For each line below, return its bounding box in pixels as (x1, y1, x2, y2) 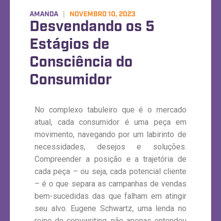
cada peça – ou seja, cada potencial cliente (35, 167, 186, 176)
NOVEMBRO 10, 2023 (65, 10, 135, 19)
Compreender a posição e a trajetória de (35, 154, 186, 164)
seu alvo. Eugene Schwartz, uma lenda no (35, 204, 186, 213)
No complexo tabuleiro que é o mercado (35, 105, 186, 114)
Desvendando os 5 (30, 17, 154, 37)
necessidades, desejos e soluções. (35, 142, 186, 151)
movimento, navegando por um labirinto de (35, 130, 186, 139)
